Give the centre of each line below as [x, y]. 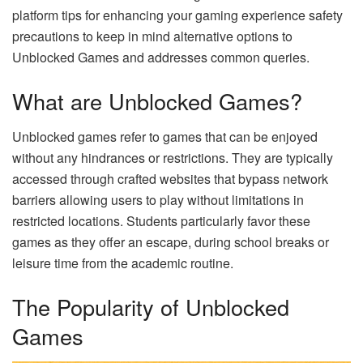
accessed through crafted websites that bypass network [170, 179]
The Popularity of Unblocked [151, 306]
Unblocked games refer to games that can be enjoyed [165, 137]
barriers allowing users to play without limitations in [158, 200]
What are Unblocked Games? [157, 100]
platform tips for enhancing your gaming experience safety [177, 15]
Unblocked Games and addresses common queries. [161, 58]
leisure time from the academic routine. [123, 263]
